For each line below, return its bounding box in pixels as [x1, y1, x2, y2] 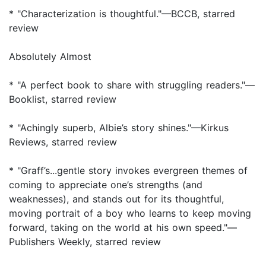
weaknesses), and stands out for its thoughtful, [9, 193, 224, 205]
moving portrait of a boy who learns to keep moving [9, 207, 251, 220]
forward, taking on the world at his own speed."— [9, 221, 237, 234]
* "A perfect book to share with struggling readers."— [9, 79, 255, 91]
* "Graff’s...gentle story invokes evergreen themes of [9, 164, 248, 177]
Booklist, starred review [9, 93, 116, 106]
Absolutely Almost [9, 50, 91, 63]
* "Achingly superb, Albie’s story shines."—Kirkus [9, 122, 229, 134]
